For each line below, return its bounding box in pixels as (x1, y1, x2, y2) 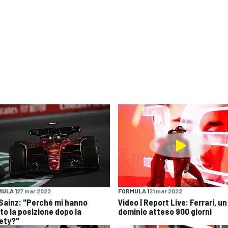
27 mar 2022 (17, 187, 51, 194)
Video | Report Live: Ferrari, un (118, 196, 227, 207)
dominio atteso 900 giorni (118, 206, 212, 216)
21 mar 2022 (149, 187, 182, 194)
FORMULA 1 (118, 187, 149, 194)
